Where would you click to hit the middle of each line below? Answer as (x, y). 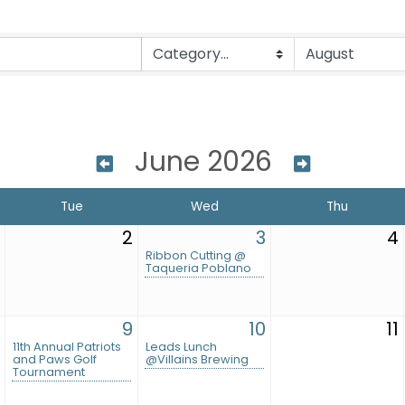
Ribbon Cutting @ (196, 256)
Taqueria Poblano (198, 268)
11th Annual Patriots (67, 347)
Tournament (49, 372)
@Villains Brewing (197, 360)
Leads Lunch (181, 347)
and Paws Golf (55, 360)
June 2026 (203, 162)
